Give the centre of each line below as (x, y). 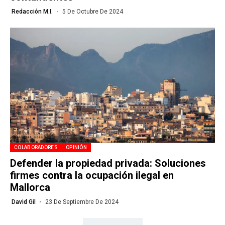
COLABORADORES (36, 147)
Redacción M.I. (32, 12)
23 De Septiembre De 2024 (82, 202)
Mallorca (30, 187)
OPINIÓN (76, 147)
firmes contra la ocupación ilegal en (92, 175)
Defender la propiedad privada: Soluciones (108, 163)
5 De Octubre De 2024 (92, 12)
